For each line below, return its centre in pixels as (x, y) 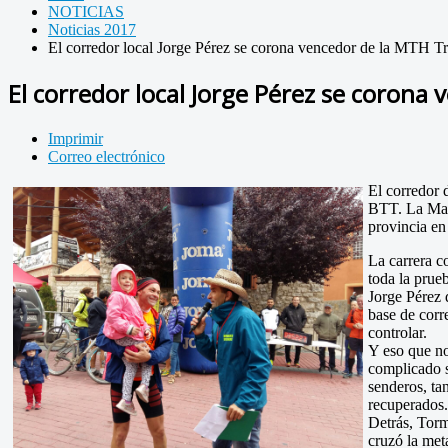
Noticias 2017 (92, 29)
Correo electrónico (106, 156)
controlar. (397, 332)
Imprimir (75, 138)
